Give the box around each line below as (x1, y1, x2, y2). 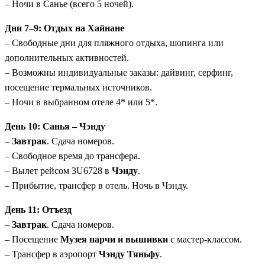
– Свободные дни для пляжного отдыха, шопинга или (5, 38, 224, 49)
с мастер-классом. (168, 234, 242, 245)
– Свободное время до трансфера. (5, 151, 140, 161)
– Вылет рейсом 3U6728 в (5, 166, 112, 176)
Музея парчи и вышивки (60, 234, 168, 245)
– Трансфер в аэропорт (5, 249, 99, 260)
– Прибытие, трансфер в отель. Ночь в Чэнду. (5, 180, 188, 191)
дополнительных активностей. (5, 53, 129, 63)
